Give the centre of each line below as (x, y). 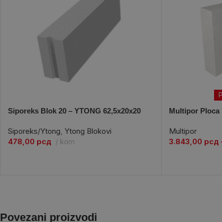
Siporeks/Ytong (34, 131)
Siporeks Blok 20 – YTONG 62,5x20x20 (74, 111)
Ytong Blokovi (88, 131)
